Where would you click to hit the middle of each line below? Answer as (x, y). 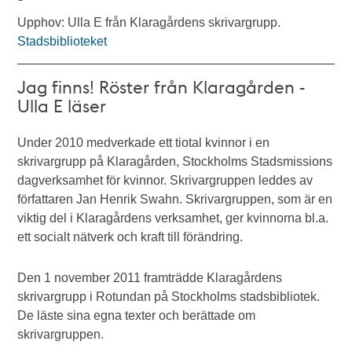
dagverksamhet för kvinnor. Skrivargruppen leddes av (165, 180)
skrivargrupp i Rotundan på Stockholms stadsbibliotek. (169, 297)
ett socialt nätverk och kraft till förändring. (130, 237)
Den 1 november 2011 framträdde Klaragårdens (150, 278)
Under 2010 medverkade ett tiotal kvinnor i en (144, 143)
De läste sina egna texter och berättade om (137, 315)
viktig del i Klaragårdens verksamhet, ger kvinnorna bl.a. (173, 218)
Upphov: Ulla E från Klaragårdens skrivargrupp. (149, 22)
